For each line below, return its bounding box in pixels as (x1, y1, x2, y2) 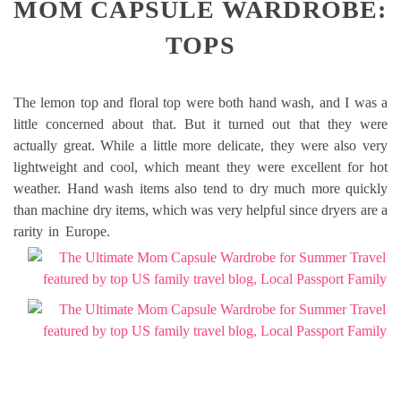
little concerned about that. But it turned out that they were (13, 116, 388, 132)
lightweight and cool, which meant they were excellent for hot (13, 159, 388, 175)
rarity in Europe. (13, 224, 388, 240)
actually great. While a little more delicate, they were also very (13, 138, 388, 154)
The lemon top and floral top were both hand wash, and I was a (13, 95, 388, 111)
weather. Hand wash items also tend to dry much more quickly (13, 181, 388, 197)
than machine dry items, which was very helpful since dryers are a (13, 202, 388, 218)
